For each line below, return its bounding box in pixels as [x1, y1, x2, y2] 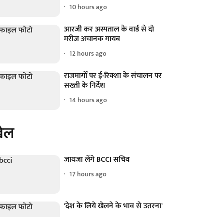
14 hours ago [69, 94, 108, 106]
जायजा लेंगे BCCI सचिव [64, 153, 130, 166]
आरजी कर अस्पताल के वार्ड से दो [64, 22, 155, 36]
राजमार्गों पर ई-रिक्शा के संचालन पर [64, 69, 162, 82]
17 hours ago [69, 169, 107, 180]
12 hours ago [69, 48, 107, 60]
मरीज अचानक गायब [64, 32, 121, 46]
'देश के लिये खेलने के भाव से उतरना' [64, 199, 163, 213]
